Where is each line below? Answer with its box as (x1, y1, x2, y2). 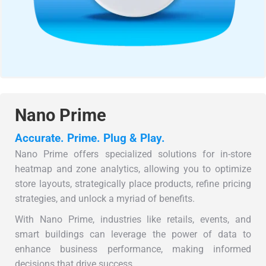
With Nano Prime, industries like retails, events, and (15, 214, 251, 226)
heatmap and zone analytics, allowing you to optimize (15, 163, 251, 175)
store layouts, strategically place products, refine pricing (15, 178, 251, 190)
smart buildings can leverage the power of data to (15, 229, 251, 240)
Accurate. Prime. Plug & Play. (15, 131, 166, 145)
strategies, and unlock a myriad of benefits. (15, 193, 195, 205)
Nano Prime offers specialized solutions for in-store (15, 148, 251, 160)
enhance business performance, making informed (15, 243, 251, 255)
